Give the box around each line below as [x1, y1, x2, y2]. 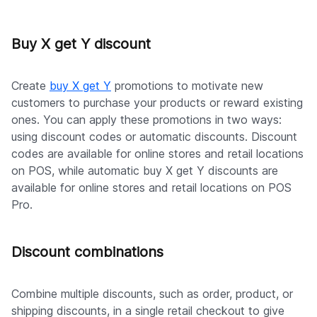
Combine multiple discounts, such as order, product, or [11, 286, 293, 301]
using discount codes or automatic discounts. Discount [11, 129, 297, 144]
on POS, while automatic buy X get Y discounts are [11, 163, 278, 178]
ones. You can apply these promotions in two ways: [11, 112, 282, 127]
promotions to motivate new [111, 78, 263, 93]
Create [11, 78, 50, 93]
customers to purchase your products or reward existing [11, 95, 303, 110]
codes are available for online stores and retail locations [11, 146, 304, 161]
